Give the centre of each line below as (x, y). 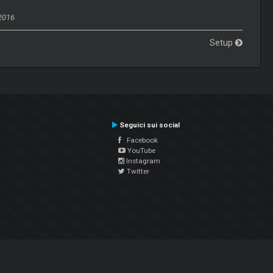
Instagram (142, 161)
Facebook (140, 140)
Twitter (137, 171)
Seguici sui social (149, 125)
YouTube (140, 150)
